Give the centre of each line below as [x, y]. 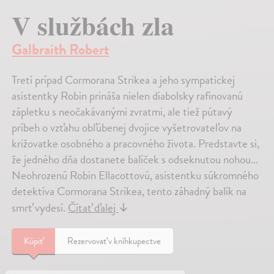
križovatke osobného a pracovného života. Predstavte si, [136, 143]
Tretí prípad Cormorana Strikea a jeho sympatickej [124, 80]
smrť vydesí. [40, 207]
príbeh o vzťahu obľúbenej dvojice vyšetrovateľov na [127, 127]
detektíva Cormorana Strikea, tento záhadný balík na [129, 191]
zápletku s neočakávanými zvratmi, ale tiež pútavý [122, 111]
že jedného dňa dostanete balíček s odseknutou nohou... [135, 159]
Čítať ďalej [93, 207]
